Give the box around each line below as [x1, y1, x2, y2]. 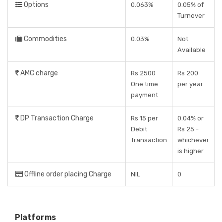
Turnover [177, 12, 205, 19]
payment [131, 91, 158, 99]
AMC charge [19, 69, 58, 77]
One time [131, 80, 158, 88]
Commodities [22, 35, 67, 43]
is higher [177, 147, 204, 155]
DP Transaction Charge [19, 114, 94, 122]
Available [177, 46, 206, 54]
